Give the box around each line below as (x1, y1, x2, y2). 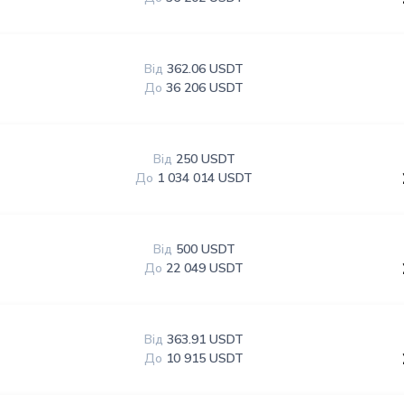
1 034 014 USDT (157, 170, 253, 187)
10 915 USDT (166, 350, 244, 367)
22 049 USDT (166, 260, 244, 277)
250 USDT (175, 151, 235, 168)
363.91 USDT (167, 331, 244, 348)
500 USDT (175, 241, 235, 258)
